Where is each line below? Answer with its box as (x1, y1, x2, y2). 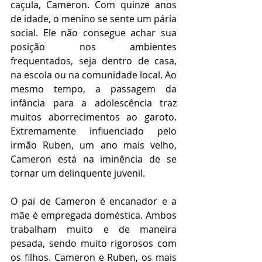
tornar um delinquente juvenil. (11, 167, 145, 180)
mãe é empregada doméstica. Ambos (11, 209, 177, 222)
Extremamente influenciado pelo (11, 125, 177, 138)
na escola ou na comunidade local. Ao (11, 68, 177, 82)
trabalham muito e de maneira (11, 223, 177, 236)
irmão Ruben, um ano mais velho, (11, 139, 177, 152)
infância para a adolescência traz (11, 96, 177, 110)
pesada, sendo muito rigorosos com (11, 237, 177, 250)
